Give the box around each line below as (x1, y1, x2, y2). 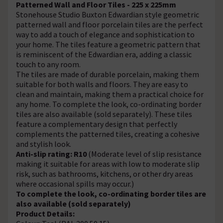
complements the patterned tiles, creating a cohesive (16, 128, 200, 139)
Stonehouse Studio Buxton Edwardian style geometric (16, 9, 199, 19)
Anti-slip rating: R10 (16, 148, 88, 159)
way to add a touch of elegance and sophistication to (16, 29, 195, 39)
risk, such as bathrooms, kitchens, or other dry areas (16, 168, 193, 179)
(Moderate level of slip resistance (88, 148, 202, 159)
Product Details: (16, 208, 75, 219)
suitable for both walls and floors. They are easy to (16, 79, 188, 89)
